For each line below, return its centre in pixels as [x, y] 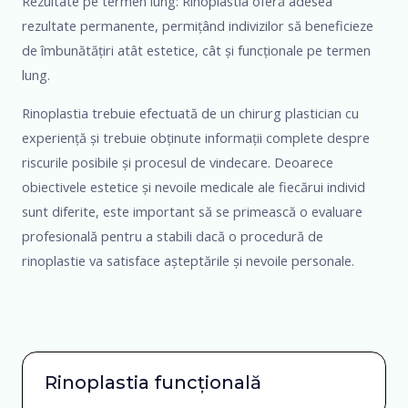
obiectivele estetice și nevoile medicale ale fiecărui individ [194, 186]
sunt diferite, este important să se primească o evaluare [192, 211]
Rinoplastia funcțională [153, 383]
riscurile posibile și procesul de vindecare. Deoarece [178, 162]
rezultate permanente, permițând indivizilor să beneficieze [198, 26]
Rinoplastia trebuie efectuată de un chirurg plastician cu [190, 112]
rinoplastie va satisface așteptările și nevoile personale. [188, 260]
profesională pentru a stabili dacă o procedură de [173, 235]
